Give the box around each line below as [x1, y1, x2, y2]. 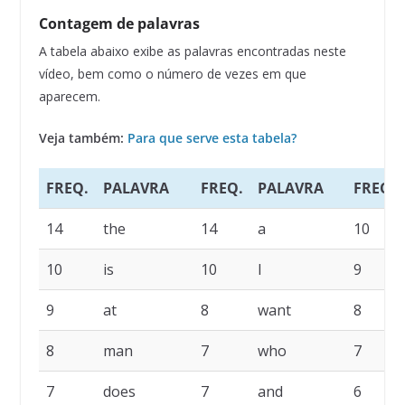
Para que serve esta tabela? [127, 129, 297, 147]
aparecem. [38, 88, 100, 106]
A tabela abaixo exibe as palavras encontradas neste [38, 42, 346, 61]
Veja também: [38, 129, 127, 147]
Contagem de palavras [38, 14, 200, 34]
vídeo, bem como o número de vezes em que [38, 65, 306, 83]
